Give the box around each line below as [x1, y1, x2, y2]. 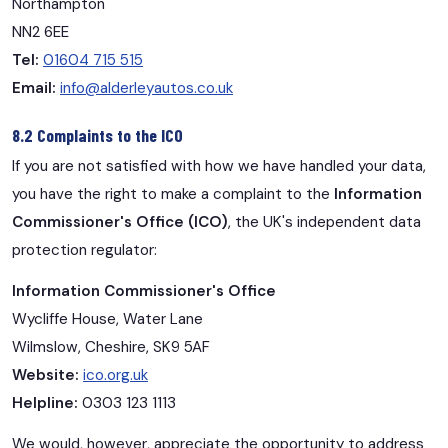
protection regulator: [12, 240, 157, 261]
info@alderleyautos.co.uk [60, 78, 233, 99]
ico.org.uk [83, 365, 148, 386]
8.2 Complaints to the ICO [12, 123, 183, 146]
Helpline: [12, 393, 78, 414]
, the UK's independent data [228, 212, 421, 233]
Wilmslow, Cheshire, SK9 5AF [12, 337, 210, 358]
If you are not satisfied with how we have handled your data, [12, 156, 426, 177]
